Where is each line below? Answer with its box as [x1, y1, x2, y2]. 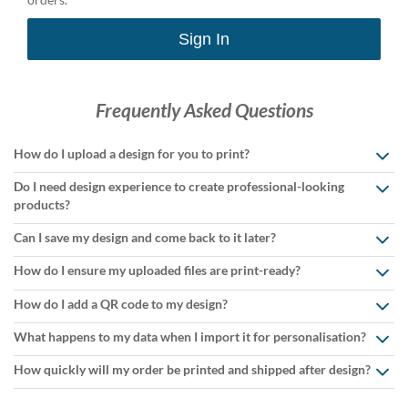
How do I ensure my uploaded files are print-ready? [14, 262, 301, 279]
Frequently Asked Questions [95, 97, 313, 121]
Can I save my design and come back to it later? [14, 229, 276, 246]
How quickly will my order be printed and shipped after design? [14, 361, 371, 377]
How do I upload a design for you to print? [14, 145, 250, 161]
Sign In [178, 29, 229, 48]
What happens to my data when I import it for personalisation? [14, 328, 366, 344]
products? [14, 197, 70, 213]
